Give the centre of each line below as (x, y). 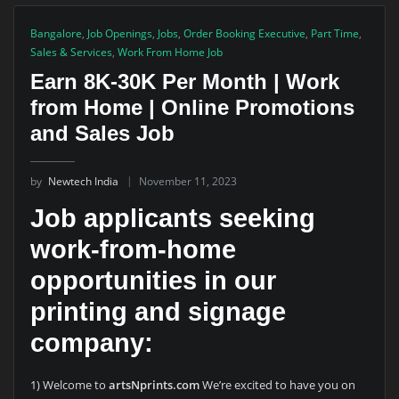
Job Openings (119, 34)
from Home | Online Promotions (192, 108)
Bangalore (56, 34)
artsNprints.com (154, 385)
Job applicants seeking (172, 218)
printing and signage (158, 311)
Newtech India (83, 181)
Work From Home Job (170, 53)
